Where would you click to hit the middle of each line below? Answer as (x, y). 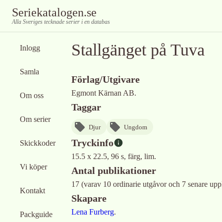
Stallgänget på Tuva (138, 50)
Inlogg (30, 48)
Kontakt (32, 191)
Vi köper (33, 167)
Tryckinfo (92, 143)
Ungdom (136, 127)
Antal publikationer (114, 170)
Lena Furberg (93, 212)
